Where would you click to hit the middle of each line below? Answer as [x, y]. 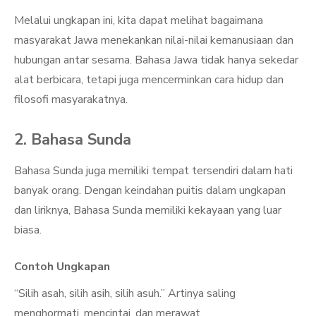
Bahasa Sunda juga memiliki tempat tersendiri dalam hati [153, 171]
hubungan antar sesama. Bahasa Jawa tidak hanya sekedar [156, 60]
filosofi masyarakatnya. [71, 99]
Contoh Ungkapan [62, 267]
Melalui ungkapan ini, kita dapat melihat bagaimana [139, 20]
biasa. [28, 230]
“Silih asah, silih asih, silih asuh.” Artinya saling [125, 293]
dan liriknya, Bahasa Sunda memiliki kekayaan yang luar [148, 210]
